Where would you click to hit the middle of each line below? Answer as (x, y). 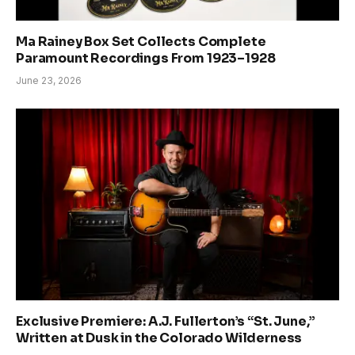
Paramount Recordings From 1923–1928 (146, 58)
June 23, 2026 (49, 80)
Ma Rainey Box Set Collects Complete (141, 41)
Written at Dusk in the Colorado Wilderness (159, 338)
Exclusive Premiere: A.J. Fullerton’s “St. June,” (166, 322)
